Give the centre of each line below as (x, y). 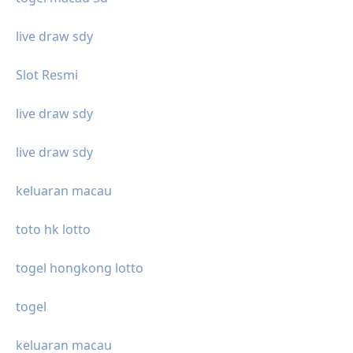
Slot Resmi (47, 74)
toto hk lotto (53, 229)
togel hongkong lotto (80, 268)
